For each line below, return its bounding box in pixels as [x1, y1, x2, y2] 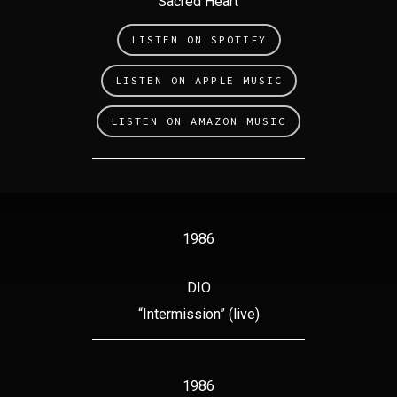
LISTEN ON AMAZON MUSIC [111, 114, 286, 128]
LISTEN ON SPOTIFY [130, 33, 267, 47]
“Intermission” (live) [137, 306, 260, 323]
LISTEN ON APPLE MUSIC [114, 74, 283, 88]
